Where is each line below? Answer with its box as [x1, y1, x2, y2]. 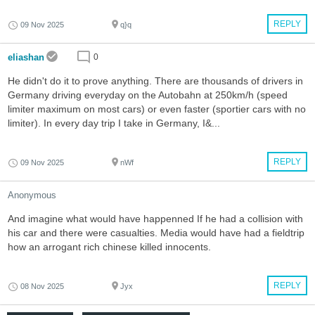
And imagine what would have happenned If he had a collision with [8, 213, 303, 225]
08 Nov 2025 [20, 282, 64, 291]
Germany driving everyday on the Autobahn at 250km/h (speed [8, 89, 288, 101]
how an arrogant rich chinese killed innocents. [8, 241, 211, 253]
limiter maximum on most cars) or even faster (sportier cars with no [8, 103, 306, 115]
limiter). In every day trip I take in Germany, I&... [8, 117, 220, 129]
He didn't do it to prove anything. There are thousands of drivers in [8, 75, 303, 87]
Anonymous [8, 190, 56, 201]
